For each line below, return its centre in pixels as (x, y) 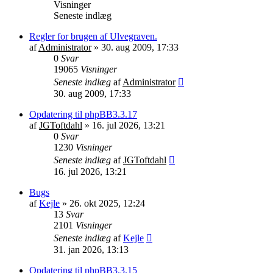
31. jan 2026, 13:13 (91, 249)
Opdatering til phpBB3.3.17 (83, 114)
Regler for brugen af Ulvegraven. (93, 36)
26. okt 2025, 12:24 (107, 203)
